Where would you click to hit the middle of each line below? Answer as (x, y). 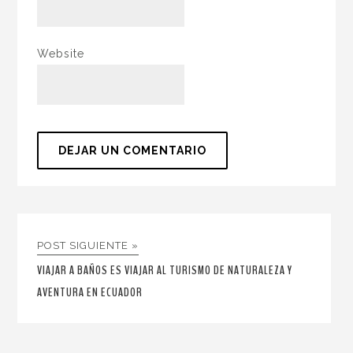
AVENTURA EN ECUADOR (90, 293)
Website (61, 53)
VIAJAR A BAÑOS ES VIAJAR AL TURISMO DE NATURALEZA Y (165, 271)
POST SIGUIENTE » (88, 246)
